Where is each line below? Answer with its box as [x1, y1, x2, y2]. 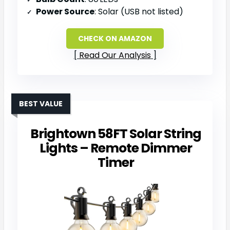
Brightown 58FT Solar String [30, 124, 201, 143]
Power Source [36, 5, 94, 17]
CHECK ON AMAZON [78, 33, 152, 44]
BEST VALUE [19, 98, 63, 109]
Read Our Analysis [79, 49, 151, 61]
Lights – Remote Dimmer [39, 139, 192, 157]
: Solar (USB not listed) [94, 5, 183, 17]
